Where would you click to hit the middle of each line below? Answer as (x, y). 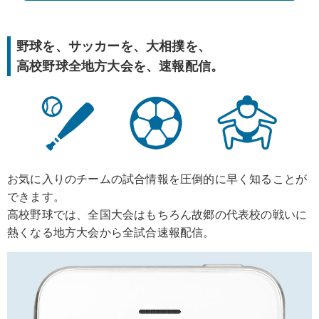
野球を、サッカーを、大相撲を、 (114, 46)
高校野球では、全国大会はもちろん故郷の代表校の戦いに (157, 214)
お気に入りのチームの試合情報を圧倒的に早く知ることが (157, 178)
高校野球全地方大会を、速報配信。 (120, 66)
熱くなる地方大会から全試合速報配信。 (111, 232)
